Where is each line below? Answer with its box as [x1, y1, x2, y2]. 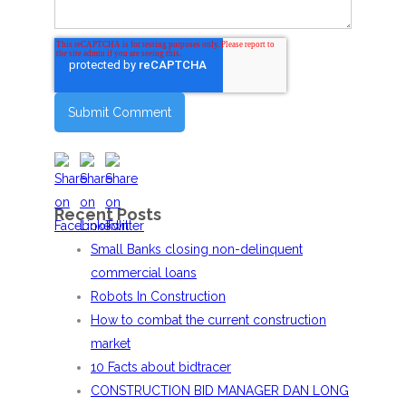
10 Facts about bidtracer [91, 360, 231, 375]
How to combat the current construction [91, 313, 326, 328]
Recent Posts [54, 205, 161, 225]
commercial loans [91, 266, 197, 281]
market [91, 336, 130, 352]
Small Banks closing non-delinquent [91, 242, 303, 257]
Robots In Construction [91, 289, 226, 304]
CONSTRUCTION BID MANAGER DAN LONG [91, 383, 349, 399]
